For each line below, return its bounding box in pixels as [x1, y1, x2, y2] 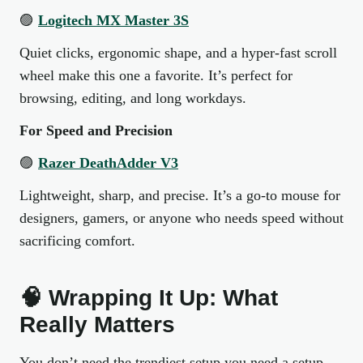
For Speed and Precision [19, 122, 173, 139]
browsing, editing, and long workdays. [19, 90, 246, 106]
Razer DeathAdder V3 [38, 155, 178, 171]
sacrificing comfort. [19, 233, 135, 249]
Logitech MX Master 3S [38, 12, 189, 28]
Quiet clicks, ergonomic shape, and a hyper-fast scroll [19, 45, 337, 61]
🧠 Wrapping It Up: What [19, 285, 278, 310]
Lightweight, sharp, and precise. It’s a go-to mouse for [19, 187, 340, 203]
